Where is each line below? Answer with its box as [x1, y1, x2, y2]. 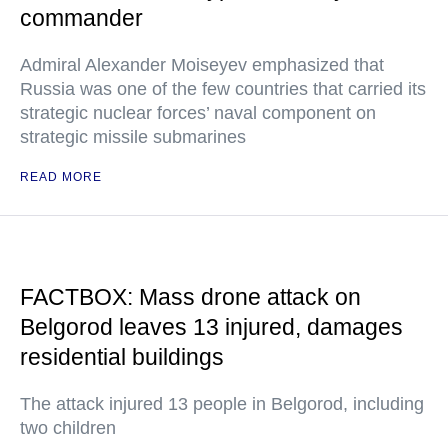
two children [20, 418, 116, 438]
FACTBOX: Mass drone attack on [20, 284, 361, 310]
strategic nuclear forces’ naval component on [20, 103, 376, 123]
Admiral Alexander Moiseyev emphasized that [20, 55, 384, 75]
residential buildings [20, 344, 224, 370]
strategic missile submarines [20, 127, 246, 147]
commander [20, 5, 143, 31]
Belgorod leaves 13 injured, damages [20, 314, 403, 340]
